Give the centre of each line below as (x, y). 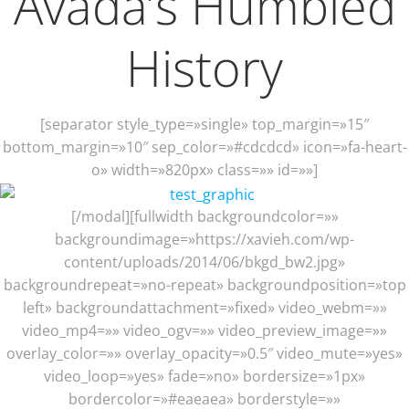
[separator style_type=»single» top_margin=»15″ (204, 124)
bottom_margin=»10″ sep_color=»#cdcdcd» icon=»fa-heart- (204, 147)
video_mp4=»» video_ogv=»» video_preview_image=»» (204, 330)
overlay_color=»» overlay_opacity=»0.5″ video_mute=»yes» (204, 353)
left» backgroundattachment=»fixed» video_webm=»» (204, 307)
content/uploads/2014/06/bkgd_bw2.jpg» (204, 262)
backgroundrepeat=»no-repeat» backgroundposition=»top (204, 284)
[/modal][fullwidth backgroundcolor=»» (204, 216)
